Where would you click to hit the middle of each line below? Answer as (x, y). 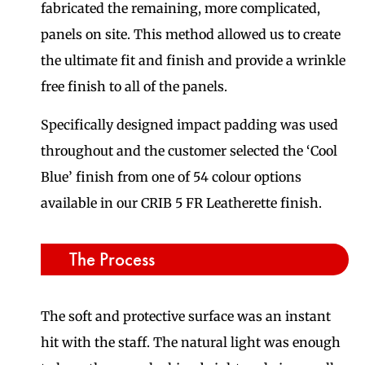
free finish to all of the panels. (134, 87)
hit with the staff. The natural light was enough (191, 343)
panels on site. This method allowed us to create (191, 35)
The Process (112, 259)
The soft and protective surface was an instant (186, 317)
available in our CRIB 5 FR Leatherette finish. (181, 202)
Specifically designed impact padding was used (189, 124)
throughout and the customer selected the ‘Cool (189, 150)
